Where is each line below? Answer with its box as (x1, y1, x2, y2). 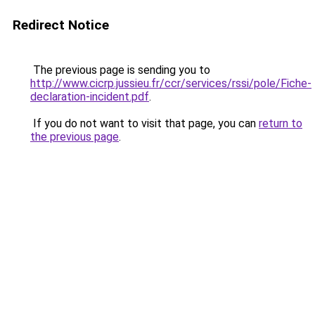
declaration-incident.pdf (30, 90, 149, 103)
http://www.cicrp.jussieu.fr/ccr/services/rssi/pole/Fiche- (30, 77, 311, 90)
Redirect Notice (13, 17, 109, 33)
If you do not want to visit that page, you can (30, 117, 259, 130)
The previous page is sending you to (30, 63, 210, 77)
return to (259, 117, 302, 130)
